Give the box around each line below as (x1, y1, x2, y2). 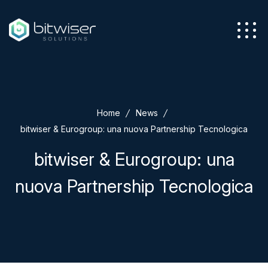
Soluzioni (218, 214, 250, 223)
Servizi (220, 109, 244, 118)
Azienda (21, 64, 50, 73)
